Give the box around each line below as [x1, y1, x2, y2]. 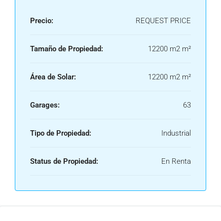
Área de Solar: [30, 73, 76, 81]
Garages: [30, 101, 60, 110]
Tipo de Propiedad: [30, 129, 91, 138]
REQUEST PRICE [136, 16, 191, 25]
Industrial [161, 129, 191, 138]
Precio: [30, 16, 53, 25]
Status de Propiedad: [30, 157, 98, 166]
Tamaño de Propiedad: [30, 44, 103, 53]
